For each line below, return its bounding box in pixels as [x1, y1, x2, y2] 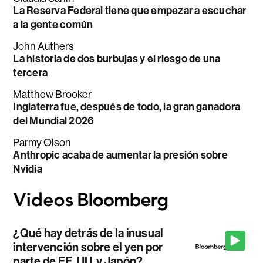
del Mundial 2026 [13, 114, 95, 127]
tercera [13, 66, 48, 79]
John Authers [13, 40, 75, 52]
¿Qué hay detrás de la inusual [13, 226, 164, 241]
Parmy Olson [13, 136, 72, 149]
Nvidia [13, 162, 42, 176]
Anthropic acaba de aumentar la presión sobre [13, 148, 228, 161]
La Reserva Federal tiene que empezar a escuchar [13, 4, 247, 17]
